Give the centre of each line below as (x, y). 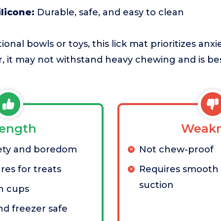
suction (156, 185)
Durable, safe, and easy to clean (109, 13)
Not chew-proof (176, 150)
